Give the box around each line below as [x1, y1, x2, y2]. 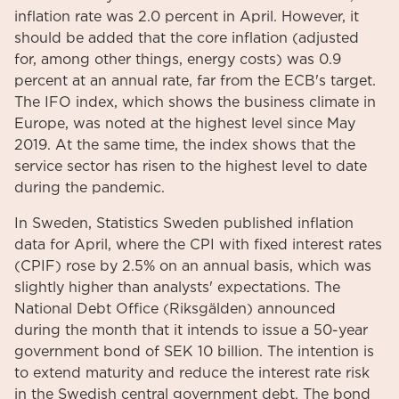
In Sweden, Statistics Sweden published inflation [14, 216, 354, 231]
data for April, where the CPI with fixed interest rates [14, 238, 382, 252]
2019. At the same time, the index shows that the [14, 138, 355, 152]
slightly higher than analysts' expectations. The [14, 281, 340, 295]
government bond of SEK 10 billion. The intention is [14, 345, 374, 359]
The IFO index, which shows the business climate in [14, 95, 376, 110]
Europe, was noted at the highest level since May [14, 117, 355, 131]
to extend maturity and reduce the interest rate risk [14, 366, 370, 380]
